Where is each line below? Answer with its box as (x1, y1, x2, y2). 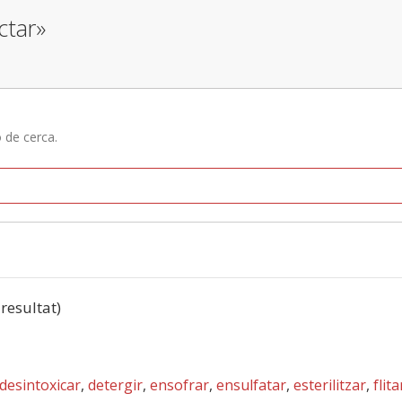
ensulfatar (216, 375, 286, 395)
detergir (88, 375, 143, 395)
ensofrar (150, 375, 209, 395)
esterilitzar (293, 375, 366, 395)
